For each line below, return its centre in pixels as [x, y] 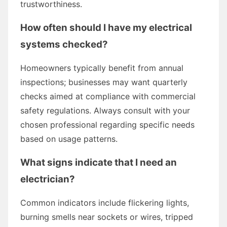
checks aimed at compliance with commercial [108, 96]
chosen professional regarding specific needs [107, 124]
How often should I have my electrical [106, 27]
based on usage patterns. [69, 139]
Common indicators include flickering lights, [105, 202]
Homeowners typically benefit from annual [102, 68]
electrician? [48, 179]
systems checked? [64, 44]
